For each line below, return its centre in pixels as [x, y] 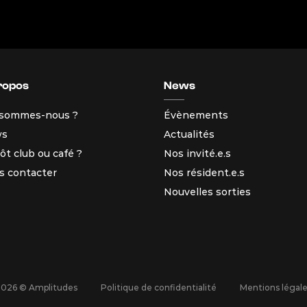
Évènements [196, 115]
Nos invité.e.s [197, 153]
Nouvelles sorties [207, 192]
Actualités [189, 134]
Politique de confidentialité [159, 287]
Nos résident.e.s [204, 172]
